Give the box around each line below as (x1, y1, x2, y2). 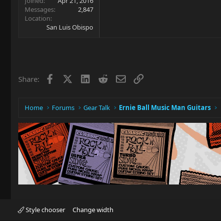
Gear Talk (83, 103, 110, 112)
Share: (18, 74, 39, 84)
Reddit (107, 73, 129, 83)
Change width (72, 205, 113, 214)
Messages (25, 4, 54, 14)
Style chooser (24, 205, 65, 214)
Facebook (54, 73, 87, 83)
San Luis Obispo (46, 22, 93, 32)
